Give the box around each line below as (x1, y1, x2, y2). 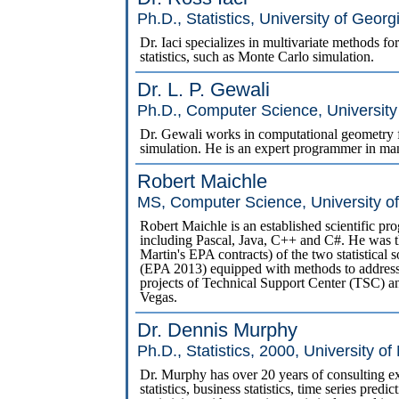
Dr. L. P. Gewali (136, 78, 270, 102)
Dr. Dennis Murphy (136, 319, 297, 342)
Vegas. (139, 289, 177, 305)
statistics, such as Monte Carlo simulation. (139, 49, 374, 65)
